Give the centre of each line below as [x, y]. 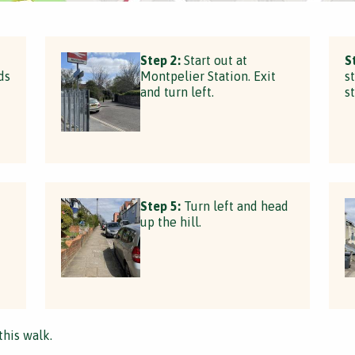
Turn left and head [235, 206]
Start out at [214, 60]
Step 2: [161, 60]
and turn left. [177, 92]
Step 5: [161, 206]
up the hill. [171, 222]
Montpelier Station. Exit [208, 76]
